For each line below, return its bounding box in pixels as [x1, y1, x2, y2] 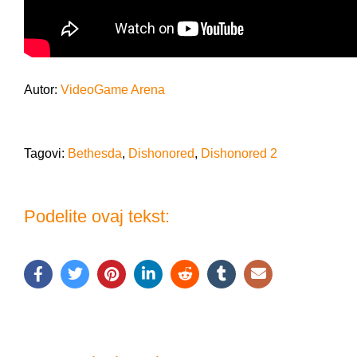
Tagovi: [24, 146, 68, 160]
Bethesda [68, 146, 122, 160]
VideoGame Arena [61, 82, 165, 96]
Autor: [24, 82, 61, 96]
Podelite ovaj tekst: [24, 206, 170, 226]
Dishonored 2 [201, 146, 277, 160]
